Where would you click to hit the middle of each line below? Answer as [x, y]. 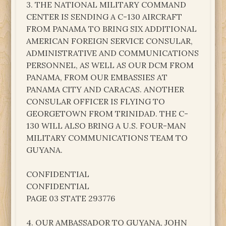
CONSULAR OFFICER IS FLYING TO [96, 101]
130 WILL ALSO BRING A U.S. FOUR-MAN [106, 125]
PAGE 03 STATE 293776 [71, 198]
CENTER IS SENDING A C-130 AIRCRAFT [104, 16]
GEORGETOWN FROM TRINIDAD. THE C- [107, 113]
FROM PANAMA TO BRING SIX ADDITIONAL [112, 29]
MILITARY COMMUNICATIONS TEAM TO [107, 137]
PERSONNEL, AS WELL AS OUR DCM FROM [110, 65]
